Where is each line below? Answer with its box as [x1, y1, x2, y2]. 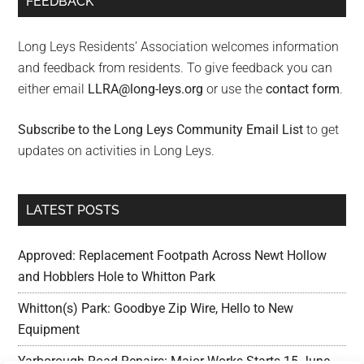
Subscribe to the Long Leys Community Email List [18, 122, 304, 138]
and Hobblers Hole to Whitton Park [18, 269, 216, 285]
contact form [266, 81, 340, 97]
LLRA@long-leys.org [88, 81, 204, 97]
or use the [203, 81, 266, 97]
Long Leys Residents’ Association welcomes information [18, 39, 340, 55]
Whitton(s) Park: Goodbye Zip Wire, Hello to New [18, 301, 294, 317]
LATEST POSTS [26, 202, 120, 219]
